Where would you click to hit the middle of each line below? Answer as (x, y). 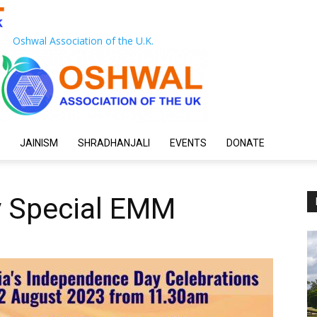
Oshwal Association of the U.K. (83, 41)
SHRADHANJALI (114, 143)
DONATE (246, 143)
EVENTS (188, 143)
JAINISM (39, 143)
